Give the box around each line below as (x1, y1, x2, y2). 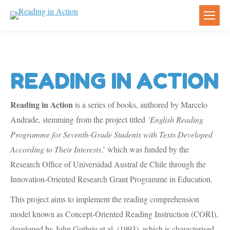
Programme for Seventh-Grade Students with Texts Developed (10, 129, 213, 140)
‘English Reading (147, 114, 203, 125)
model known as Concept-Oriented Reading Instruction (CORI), (10, 208, 218, 219)
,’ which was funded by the (101, 144, 189, 155)
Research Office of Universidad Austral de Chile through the (10, 159, 206, 169)
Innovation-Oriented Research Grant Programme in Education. (10, 174, 213, 184)
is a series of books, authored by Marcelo (73, 99, 207, 110)
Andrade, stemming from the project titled (10, 114, 147, 125)
